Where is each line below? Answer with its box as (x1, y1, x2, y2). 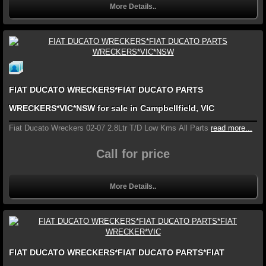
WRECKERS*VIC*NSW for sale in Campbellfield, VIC (9, 103, 214, 113)
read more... (211, 123, 252, 133)
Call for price (96, 147, 170, 161)
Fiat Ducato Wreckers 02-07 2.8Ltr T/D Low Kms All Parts (9, 123, 208, 133)
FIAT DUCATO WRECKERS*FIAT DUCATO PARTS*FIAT (9, 248, 224, 258)
